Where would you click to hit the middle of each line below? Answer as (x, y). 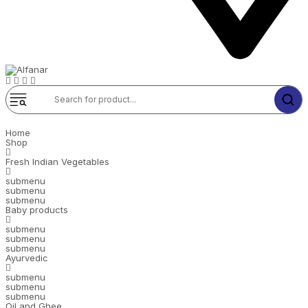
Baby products (37, 209)
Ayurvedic (27, 257)
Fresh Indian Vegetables (57, 161)
